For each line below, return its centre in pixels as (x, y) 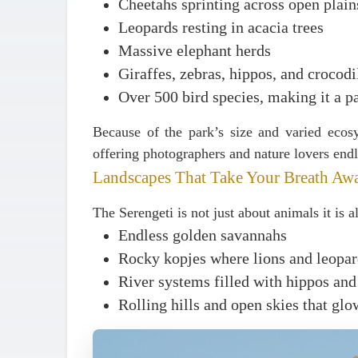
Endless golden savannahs (203, 235)
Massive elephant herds (195, 51)
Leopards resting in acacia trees (221, 28)
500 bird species (207, 97)
